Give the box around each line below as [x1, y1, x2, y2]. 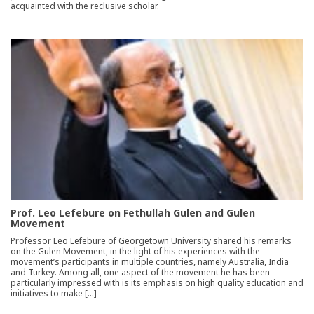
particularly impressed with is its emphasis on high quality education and [11, 276, 303, 289]
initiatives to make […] [11, 287, 97, 299]
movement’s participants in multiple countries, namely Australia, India [11, 255, 289, 268]
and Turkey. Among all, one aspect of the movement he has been [11, 266, 270, 278]
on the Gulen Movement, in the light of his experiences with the [11, 245, 260, 257]
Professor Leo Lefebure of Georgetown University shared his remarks [11, 234, 292, 247]
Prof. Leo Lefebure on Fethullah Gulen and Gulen [11, 205, 255, 219]
